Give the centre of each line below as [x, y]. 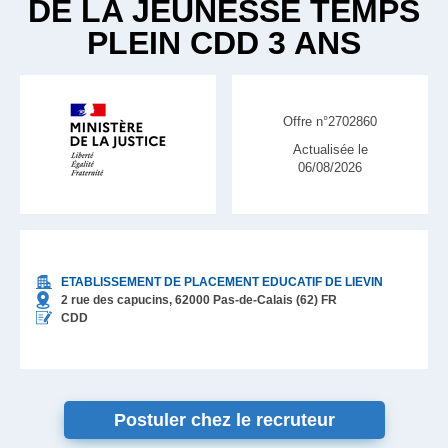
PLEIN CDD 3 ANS [224, 43]
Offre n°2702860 [330, 121]
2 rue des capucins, [116, 299]
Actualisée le [330, 149]
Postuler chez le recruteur [224, 420]
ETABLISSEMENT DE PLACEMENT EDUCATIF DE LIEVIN [222, 281]
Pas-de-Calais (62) [265, 299]
